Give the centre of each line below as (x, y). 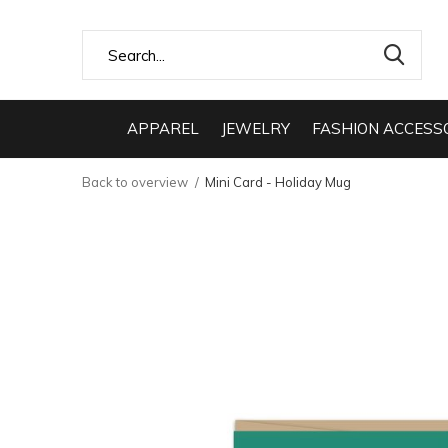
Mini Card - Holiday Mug (278, 182)
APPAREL (163, 128)
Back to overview (135, 182)
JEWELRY (255, 128)
